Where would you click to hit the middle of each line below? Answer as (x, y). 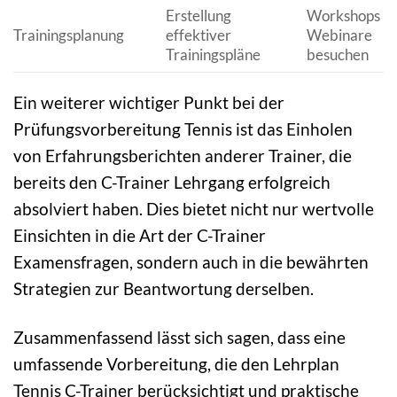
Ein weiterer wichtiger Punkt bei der (149, 103)
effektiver (198, 35)
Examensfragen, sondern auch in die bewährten (191, 262)
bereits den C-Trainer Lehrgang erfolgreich (172, 183)
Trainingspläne (213, 54)
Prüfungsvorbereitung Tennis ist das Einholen (183, 129)
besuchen (337, 54)
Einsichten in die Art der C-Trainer (140, 236)
